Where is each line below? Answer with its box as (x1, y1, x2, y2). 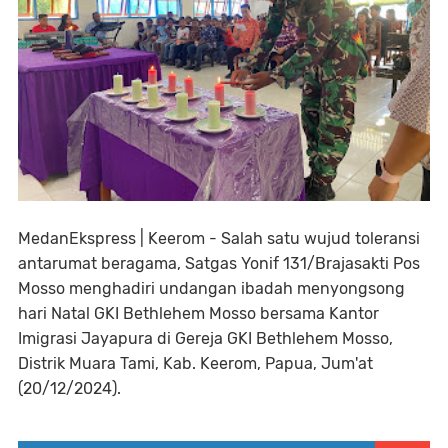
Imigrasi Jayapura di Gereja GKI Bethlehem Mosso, (18, 329, 393, 348)
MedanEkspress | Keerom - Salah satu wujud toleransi (18, 229, 420, 248)
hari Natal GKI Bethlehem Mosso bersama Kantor (18, 304, 379, 323)
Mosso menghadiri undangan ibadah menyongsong (18, 279, 405, 298)
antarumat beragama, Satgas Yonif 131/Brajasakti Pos (18, 254, 420, 273)
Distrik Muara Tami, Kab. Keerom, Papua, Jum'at (18, 354, 373, 373)
